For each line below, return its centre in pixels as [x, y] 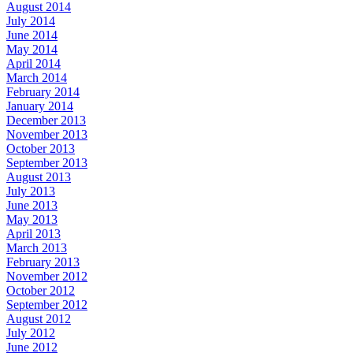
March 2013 [37, 247]
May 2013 [32, 219]
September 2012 [47, 304]
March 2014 [37, 77]
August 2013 [39, 176]
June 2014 [32, 35]
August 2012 [39, 318]
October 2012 [41, 290]
